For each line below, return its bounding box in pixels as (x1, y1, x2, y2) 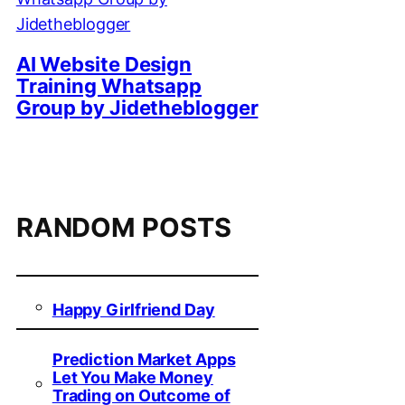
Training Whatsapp (15, 74, 202, 99)
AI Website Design (15, 52, 193, 77)
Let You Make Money (52, 367, 213, 387)
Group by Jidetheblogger (15, 96, 259, 120)
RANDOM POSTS (15, 211, 231, 243)
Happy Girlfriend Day (52, 299, 215, 319)
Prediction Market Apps (52, 349, 236, 369)
